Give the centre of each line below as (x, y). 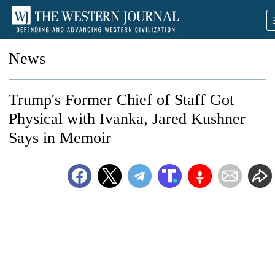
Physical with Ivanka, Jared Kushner (127, 119)
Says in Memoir (60, 138)
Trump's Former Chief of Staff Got (121, 100)
